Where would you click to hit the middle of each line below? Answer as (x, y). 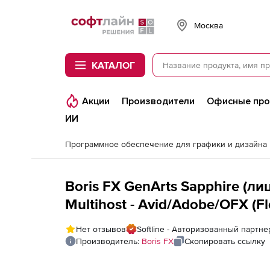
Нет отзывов (101, 229)
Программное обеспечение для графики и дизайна (166, 144)
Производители (158, 101)
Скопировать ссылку (225, 241)
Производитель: (109, 241)
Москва (209, 25)
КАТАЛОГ (113, 65)
